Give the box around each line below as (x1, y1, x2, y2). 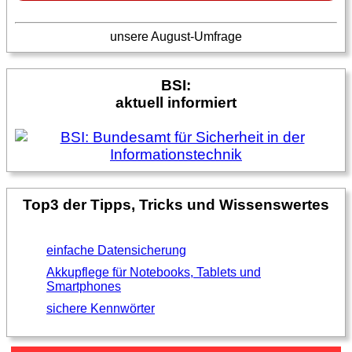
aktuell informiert (115, 93, 236, 111)
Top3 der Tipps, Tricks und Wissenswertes (23, 196, 329, 213)
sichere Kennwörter (46, 301, 155, 315)
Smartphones (46, 279, 121, 293)
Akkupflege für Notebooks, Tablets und (46, 265, 261, 279)
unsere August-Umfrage (110, 29, 242, 43)
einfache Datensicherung (46, 243, 186, 257)
